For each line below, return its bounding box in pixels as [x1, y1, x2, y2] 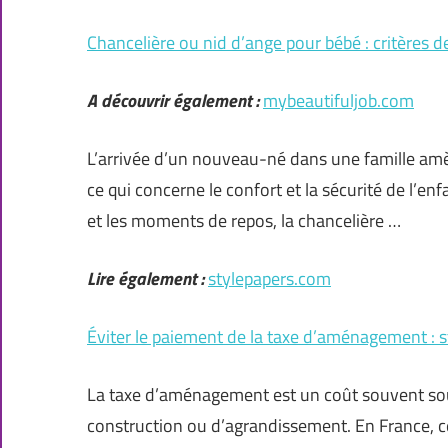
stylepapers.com [208, 265, 331, 293]
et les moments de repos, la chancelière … [87, 207, 401, 235]
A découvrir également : [87, 87, 259, 115]
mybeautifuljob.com [263, 87, 414, 115]
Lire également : [87, 265, 204, 293]
